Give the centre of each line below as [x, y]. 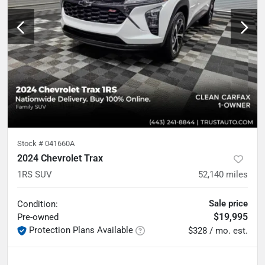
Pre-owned [38, 217]
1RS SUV [35, 174]
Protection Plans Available [81, 230]
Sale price [228, 203]
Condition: [38, 204]
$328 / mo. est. [218, 231]
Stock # [31, 143]
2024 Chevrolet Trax [60, 158]
